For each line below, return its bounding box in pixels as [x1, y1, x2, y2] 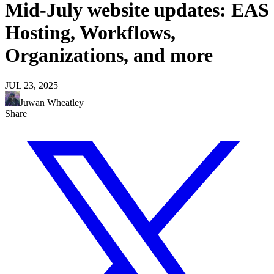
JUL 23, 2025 [5, 80, 58, 91]
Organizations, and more [5, 44, 213, 67]
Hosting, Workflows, [5, 21, 176, 44]
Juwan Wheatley [20, 97, 84, 108]
